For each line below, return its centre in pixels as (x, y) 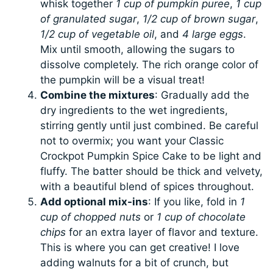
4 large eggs (213, 34)
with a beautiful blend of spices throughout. (147, 186)
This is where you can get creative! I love (140, 247)
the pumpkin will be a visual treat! (123, 80)
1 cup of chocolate (201, 217)
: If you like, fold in (194, 201)
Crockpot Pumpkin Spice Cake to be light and (151, 156)
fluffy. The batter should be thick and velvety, (152, 171)
